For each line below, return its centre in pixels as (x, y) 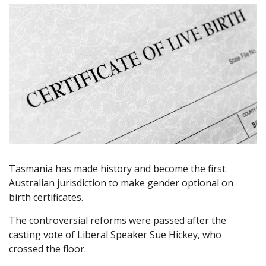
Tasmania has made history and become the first (117, 169)
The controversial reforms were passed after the (118, 221)
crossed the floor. (47, 249)
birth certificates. (46, 197)
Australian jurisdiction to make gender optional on (121, 183)
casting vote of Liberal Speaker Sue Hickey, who (115, 235)
